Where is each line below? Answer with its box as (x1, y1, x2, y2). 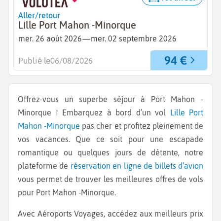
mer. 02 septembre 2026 (91, 34, 177, 43)
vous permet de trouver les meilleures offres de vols (18, 175, 203, 184)
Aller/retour (18, 10, 60, 20)
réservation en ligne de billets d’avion (70, 161, 204, 171)
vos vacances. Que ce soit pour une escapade (18, 135, 203, 144)
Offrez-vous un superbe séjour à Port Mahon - (18, 95, 24, 104)
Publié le (18, 56, 50, 66)
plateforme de (18, 161, 71, 171)
